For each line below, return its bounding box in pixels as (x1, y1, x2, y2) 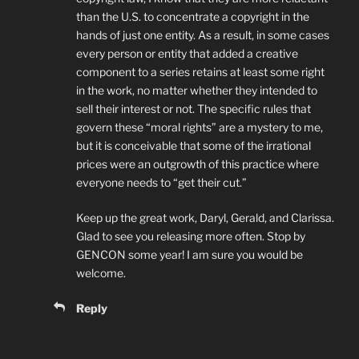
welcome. (76, 266, 126, 280)
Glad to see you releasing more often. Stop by (76, 229, 305, 244)
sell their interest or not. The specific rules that (76, 102, 311, 116)
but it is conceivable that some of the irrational (76, 139, 311, 153)
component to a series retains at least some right (76, 65, 325, 79)
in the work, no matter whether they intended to (76, 83, 317, 98)
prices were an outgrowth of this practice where (76, 157, 319, 171)
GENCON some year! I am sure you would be (76, 248, 303, 262)
